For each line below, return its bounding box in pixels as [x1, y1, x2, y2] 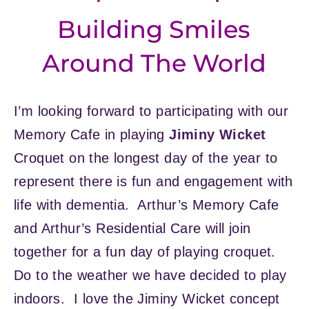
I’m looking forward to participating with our [14, 103, 288, 119]
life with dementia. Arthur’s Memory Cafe [14, 197, 279, 212]
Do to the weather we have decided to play [14, 267, 287, 283]
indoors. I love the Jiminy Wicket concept [14, 290, 280, 306]
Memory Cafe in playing [14, 126, 170, 142]
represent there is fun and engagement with [14, 173, 293, 189]
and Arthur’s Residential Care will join [14, 220, 251, 236]
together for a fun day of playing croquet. [14, 243, 281, 259]
